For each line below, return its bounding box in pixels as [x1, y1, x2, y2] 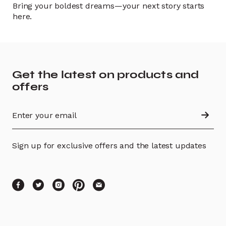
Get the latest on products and [12, 68, 199, 81]
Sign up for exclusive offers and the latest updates [12, 141, 206, 150]
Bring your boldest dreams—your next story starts [13, 1, 205, 11]
